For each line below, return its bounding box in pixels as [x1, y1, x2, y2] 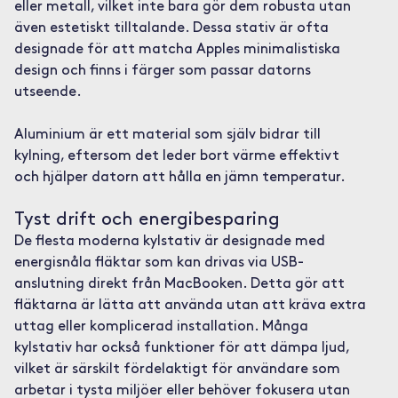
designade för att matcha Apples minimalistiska [13, 43, 340, 57]
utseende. [13, 85, 82, 99]
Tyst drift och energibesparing [13, 211, 280, 229]
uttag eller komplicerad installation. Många [13, 320, 308, 334]
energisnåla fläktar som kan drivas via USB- [13, 256, 304, 270]
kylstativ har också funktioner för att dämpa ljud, [13, 341, 349, 355]
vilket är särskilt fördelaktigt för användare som [13, 362, 340, 377]
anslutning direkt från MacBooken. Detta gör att [13, 277, 345, 291]
